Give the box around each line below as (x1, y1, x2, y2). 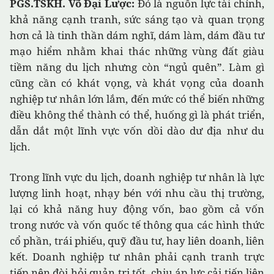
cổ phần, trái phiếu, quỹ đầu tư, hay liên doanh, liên (10, 234, 264, 248)
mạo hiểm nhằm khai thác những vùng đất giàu (10, 44, 264, 59)
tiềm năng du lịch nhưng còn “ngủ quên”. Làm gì (10, 60, 264, 75)
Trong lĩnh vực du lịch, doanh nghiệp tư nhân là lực (10, 170, 264, 185)
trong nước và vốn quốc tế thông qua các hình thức (10, 218, 264, 232)
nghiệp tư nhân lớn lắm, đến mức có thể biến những (10, 92, 264, 106)
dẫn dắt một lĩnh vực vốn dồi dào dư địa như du (10, 124, 264, 138)
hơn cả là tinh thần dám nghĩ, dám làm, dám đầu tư (10, 28, 264, 43)
